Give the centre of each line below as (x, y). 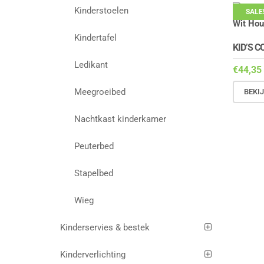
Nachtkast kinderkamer (121, 119)
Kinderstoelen (102, 11)
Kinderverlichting (93, 255)
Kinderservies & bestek (105, 228)
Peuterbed (94, 146)
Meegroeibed (100, 92)
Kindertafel (96, 38)
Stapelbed (94, 174)
